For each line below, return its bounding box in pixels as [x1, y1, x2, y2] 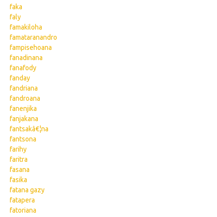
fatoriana [10, 206, 36, 214]
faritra [10, 155, 28, 163]
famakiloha [10, 23, 42, 31]
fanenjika [10, 105, 37, 112]
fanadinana [10, 54, 43, 62]
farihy [10, 145, 27, 153]
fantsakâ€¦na [10, 125, 48, 133]
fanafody [10, 64, 36, 72]
